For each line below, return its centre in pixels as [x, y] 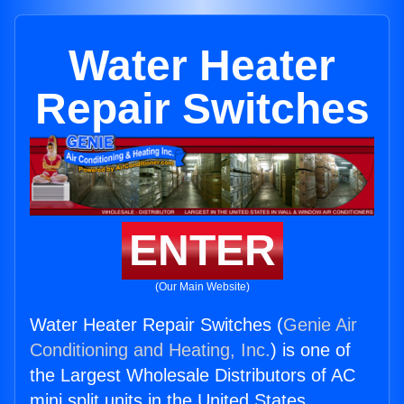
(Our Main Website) [202, 287]
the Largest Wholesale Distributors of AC [193, 376]
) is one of [311, 350]
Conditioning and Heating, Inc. [150, 350]
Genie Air [320, 325]
